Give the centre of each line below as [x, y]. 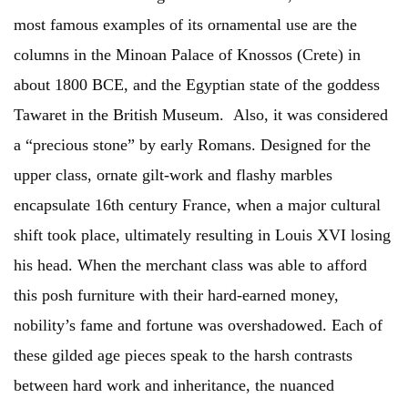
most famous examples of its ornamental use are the [185, 25]
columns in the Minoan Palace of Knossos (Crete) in [187, 55]
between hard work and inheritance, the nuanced [174, 386]
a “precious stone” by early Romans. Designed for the [192, 145]
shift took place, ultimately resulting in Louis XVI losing [202, 235]
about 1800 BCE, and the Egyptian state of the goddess [197, 85]
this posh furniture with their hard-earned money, [176, 296]
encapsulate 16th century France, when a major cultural [197, 205]
